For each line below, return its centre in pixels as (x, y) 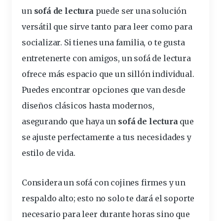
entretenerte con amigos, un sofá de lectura (106, 58)
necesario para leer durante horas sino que (106, 214)
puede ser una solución (140, 11)
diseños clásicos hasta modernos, (88, 106)
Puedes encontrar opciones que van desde (104, 90)
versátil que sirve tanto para (77, 27)
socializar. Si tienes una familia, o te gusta (103, 43)
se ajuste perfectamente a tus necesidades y (107, 137)
